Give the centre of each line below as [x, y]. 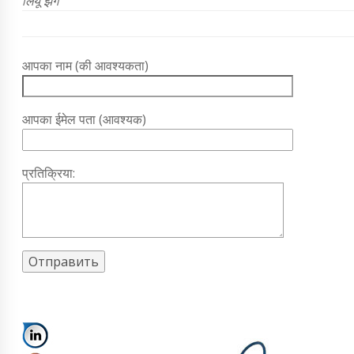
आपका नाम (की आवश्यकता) [85, 65]
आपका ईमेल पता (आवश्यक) [84, 119]
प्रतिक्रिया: [49, 173]
